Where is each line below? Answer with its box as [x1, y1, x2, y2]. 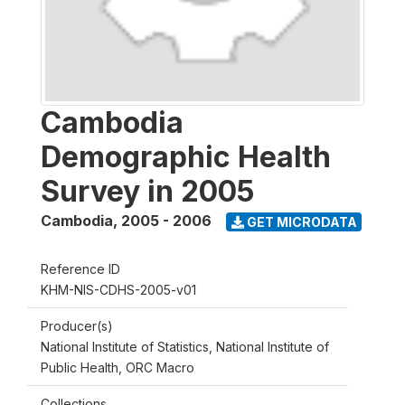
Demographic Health [41, 139, 331, 174]
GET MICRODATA [243, 213, 357, 230]
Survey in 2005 [41, 174, 254, 209]
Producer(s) [41, 318, 113, 334]
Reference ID [41, 261, 120, 277]
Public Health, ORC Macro [41, 360, 194, 375]
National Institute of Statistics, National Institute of [41, 339, 329, 354]
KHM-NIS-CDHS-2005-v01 [41, 282, 196, 297]
